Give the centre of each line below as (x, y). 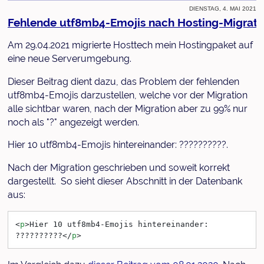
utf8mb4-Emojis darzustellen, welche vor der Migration (127, 95)
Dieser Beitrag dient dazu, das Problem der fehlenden (123, 81)
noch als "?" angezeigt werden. (73, 122)
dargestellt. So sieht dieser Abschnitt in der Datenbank (125, 181)
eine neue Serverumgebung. (69, 58)
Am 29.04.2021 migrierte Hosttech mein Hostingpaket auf (130, 45)
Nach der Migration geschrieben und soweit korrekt (118, 168)
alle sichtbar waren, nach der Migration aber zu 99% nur (127, 108)
